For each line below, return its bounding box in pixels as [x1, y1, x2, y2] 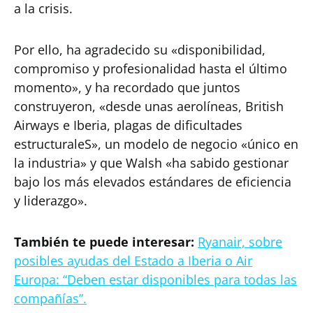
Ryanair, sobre [198, 233, 282, 250]
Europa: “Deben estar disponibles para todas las [14, 271, 297, 288]
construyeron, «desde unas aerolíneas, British [14, 98, 284, 115]
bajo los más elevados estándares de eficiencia [14, 173, 291, 190]
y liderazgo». [14, 192, 87, 209]
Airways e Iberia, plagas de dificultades [14, 117, 242, 133]
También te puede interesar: [14, 233, 194, 250]
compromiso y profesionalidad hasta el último [14, 60, 287, 77]
